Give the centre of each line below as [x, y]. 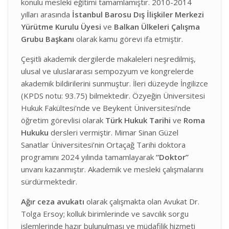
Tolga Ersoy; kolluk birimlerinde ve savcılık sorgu [105, 214]
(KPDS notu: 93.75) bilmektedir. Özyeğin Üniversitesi [113, 96]
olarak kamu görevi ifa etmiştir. [129, 39]
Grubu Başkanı [48, 39]
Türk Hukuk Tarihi [138, 120]
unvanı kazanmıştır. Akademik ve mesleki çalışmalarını [112, 169]
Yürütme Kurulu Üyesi [61, 27]
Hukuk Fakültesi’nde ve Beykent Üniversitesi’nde [106, 108]
